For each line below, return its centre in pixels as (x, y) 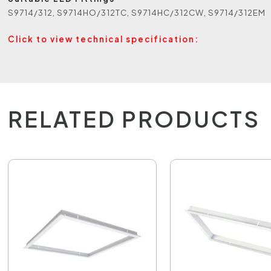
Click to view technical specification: (104, 39)
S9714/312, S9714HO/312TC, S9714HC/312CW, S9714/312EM (137, 12)
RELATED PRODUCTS (134, 119)
